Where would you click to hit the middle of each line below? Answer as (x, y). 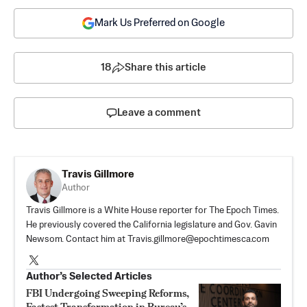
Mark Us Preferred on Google (160, 23)
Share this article (165, 67)
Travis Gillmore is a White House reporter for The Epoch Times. (152, 210)
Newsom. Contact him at (77, 239)
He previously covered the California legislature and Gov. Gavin (151, 225)
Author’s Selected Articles (89, 276)
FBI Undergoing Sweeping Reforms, (108, 293)
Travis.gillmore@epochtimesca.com (198, 239)
